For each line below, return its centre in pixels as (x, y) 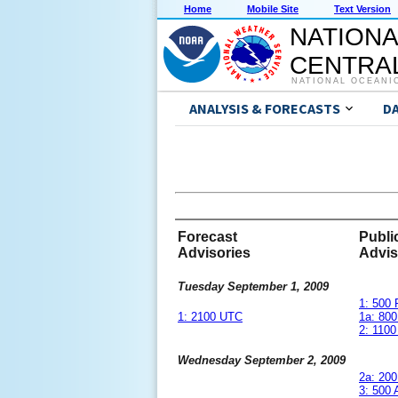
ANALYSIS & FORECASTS (265, 109)
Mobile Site (273, 9)
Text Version (362, 9)
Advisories (214, 253)
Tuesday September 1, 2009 (253, 287)
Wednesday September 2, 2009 (262, 361)
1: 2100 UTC (210, 317)
